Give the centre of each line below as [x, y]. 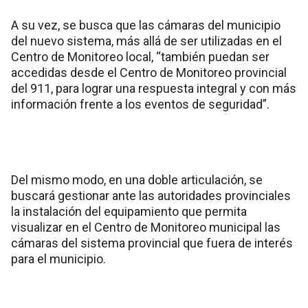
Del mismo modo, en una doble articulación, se [137, 180]
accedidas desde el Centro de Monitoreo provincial [149, 73]
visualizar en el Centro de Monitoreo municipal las [146, 228]
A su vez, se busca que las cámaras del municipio [146, 25]
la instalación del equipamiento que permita [129, 212]
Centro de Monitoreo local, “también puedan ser [140, 57]
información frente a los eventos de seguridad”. [140, 104]
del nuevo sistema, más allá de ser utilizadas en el [146, 41]
